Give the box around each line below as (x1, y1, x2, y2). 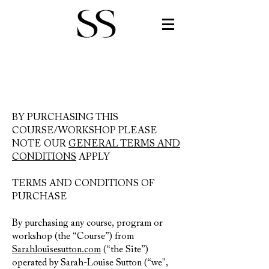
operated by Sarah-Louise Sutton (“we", (12, 258, 168, 268)
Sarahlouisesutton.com (12, 245, 101, 255)
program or (116, 219, 163, 228)
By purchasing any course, (12, 219, 116, 228)
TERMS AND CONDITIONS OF (12, 179, 154, 189)
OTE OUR (20, 139, 68, 149)
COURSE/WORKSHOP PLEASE (12, 126, 157, 136)
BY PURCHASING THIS (12, 113, 118, 122)
